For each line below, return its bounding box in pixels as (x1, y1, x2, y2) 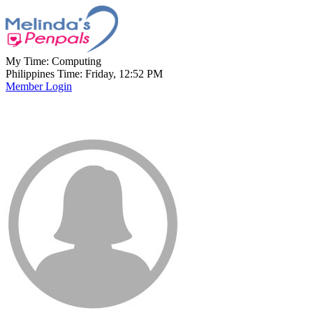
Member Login (6, 80, 72, 92)
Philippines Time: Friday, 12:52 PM (6, 68, 163, 80)
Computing (52, 55, 101, 67)
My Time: (6, 55, 52, 67)
